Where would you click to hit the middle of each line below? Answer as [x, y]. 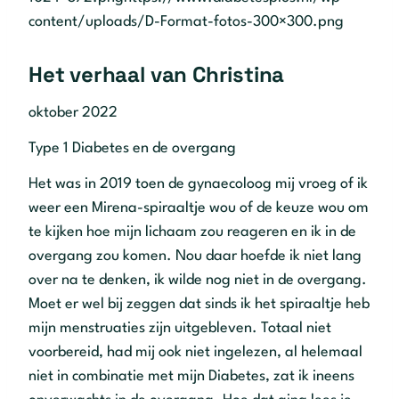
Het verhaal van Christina [157, 74]
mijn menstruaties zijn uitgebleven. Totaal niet [180, 328]
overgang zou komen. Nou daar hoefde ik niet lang [195, 256]
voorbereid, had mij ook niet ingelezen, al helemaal [195, 352]
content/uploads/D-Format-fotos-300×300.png [186, 22]
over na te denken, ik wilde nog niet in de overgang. [198, 280]
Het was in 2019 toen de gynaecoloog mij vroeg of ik [198, 183]
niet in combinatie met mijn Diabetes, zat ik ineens [191, 376]
